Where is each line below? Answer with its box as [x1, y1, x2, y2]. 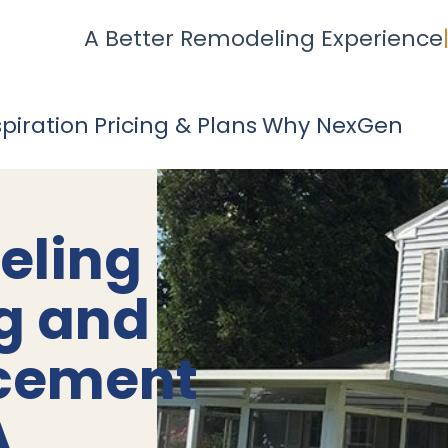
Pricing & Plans [93, 110, 257, 142]
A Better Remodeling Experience [83, 22, 443, 54]
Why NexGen [261, 110, 403, 142]
